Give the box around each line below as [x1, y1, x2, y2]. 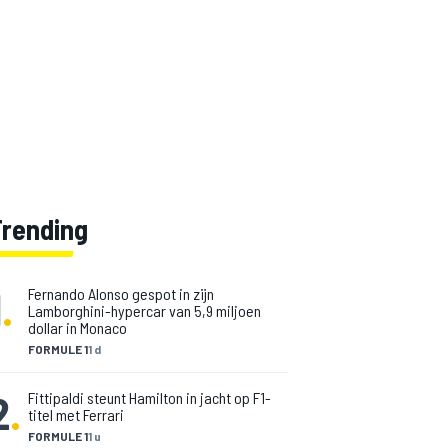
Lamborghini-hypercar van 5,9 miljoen [28, 301, 261, 320]
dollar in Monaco [28, 318, 127, 337]
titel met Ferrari [28, 405, 124, 424]
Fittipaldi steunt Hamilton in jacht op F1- [28, 388, 271, 407]
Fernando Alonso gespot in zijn [28, 284, 214, 303]
